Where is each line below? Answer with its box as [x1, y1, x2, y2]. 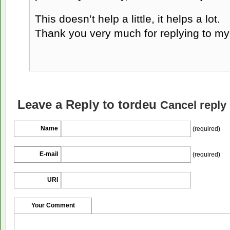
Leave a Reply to [17, 98, 118, 112]
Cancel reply [160, 99, 226, 112]
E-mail [40, 150, 58, 158]
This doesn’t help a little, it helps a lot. [35, 13, 220, 25]
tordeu [118, 98, 157, 112]
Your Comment [31, 202, 75, 209]
